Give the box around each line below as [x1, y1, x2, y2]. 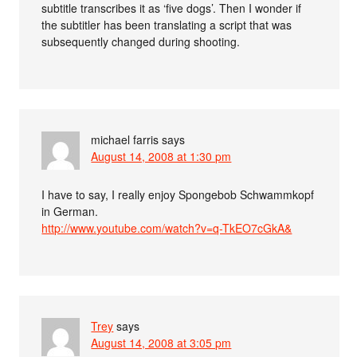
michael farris [91, 131, 159, 148]
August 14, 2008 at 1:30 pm [91, 148, 232, 165]
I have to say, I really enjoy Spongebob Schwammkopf [41, 186, 315, 203]
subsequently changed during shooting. [41, 33, 241, 50]
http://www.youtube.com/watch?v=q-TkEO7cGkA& [41, 220, 292, 237]
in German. [41, 203, 99, 220]
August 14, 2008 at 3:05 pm [91, 335, 232, 351]
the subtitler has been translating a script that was [41, 17, 292, 33]
